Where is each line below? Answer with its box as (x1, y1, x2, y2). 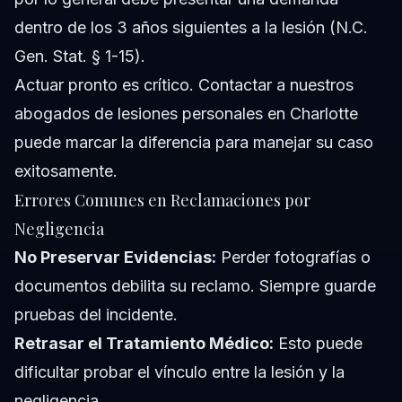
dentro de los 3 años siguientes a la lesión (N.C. (14, 17, 368, 37)
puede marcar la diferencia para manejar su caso (14, 132, 373, 152)
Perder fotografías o (216, 247, 371, 267)
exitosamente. (14, 161, 118, 180)
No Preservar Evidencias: (14, 247, 216, 267)
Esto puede (274, 333, 363, 353)
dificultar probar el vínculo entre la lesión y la (14, 362, 345, 381)
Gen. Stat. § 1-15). (14, 46, 145, 66)
